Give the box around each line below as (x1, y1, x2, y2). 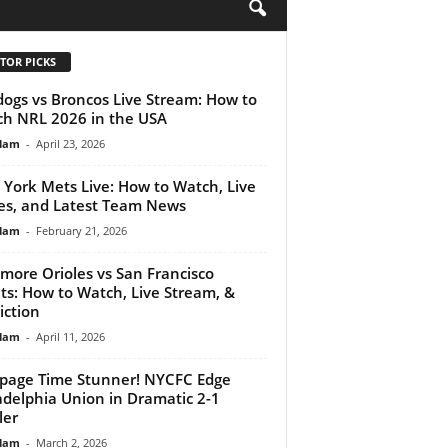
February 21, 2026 (35, 222, 127, 238)
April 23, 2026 (35, 135, 105, 151)
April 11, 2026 (35, 328, 105, 344)
